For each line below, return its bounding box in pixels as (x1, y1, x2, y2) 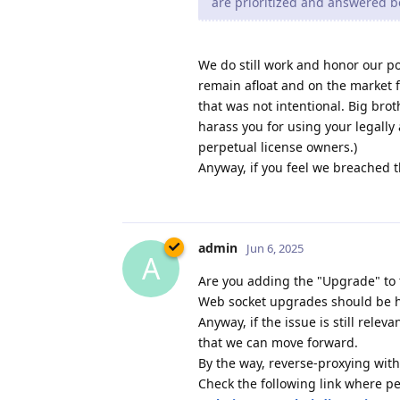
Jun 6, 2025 (246, 239, 304, 256)
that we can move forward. (198, 333, 358, 351)
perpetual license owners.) (198, 137, 357, 155)
